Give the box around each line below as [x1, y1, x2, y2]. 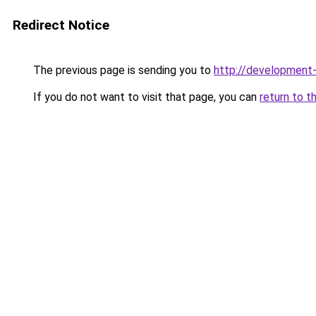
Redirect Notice [13, 17, 109, 33]
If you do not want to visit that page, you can [30, 90, 260, 104]
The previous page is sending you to [30, 63, 214, 77]
